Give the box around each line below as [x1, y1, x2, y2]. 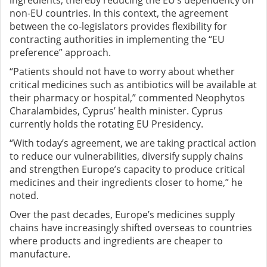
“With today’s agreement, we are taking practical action [10, 136, 256, 150]
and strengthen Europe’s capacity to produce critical [10, 163, 245, 176]
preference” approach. [10, 46, 111, 60]
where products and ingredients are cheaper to [10, 234, 223, 248]
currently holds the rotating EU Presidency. [10, 117, 203, 131]
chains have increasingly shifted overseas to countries [10, 221, 252, 235]
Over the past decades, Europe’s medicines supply [10, 208, 235, 222]
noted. [10, 189, 39, 203]
